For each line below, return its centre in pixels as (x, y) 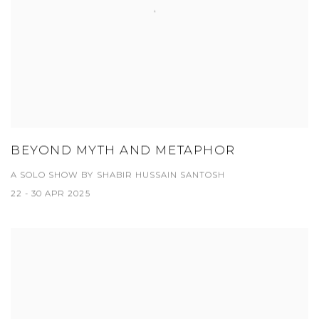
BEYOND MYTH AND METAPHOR (123, 151)
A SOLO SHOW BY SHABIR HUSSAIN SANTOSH (118, 176)
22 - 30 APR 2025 (51, 194)
